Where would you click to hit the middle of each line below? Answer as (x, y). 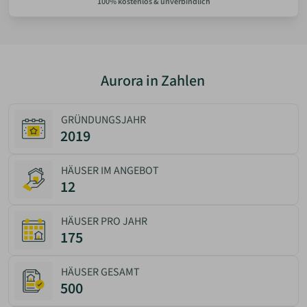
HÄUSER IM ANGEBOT (110, 171)
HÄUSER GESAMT (100, 272)
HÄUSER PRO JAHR (104, 222)
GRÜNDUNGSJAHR (103, 120)
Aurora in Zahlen (153, 81)
